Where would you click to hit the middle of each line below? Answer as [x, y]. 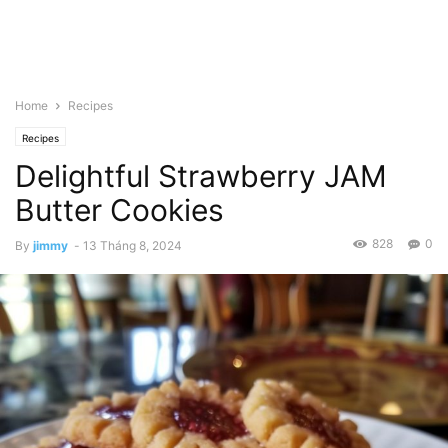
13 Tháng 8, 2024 [132, 245]
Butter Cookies [119, 210]
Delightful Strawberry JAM [201, 176]
